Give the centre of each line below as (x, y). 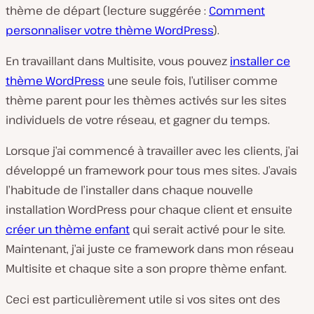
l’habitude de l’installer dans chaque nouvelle (129, 190)
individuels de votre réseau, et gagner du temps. (138, 120)
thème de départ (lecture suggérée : (107, 10)
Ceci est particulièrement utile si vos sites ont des (143, 299)
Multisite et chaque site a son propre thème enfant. (146, 268)
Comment (237, 10)
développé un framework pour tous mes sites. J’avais (151, 170)
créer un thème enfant (68, 229)
